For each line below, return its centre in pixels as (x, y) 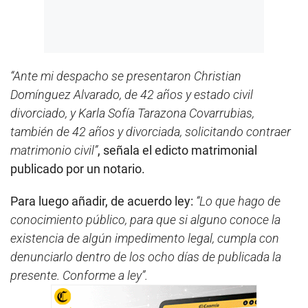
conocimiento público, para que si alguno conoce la (145, 219)
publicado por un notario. (78, 168)
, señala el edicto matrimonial (177, 150)
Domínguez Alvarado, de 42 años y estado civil (132, 94)
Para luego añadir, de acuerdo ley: (103, 201)
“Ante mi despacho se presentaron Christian (126, 76)
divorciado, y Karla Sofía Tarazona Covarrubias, (132, 113)
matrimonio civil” (54, 150)
